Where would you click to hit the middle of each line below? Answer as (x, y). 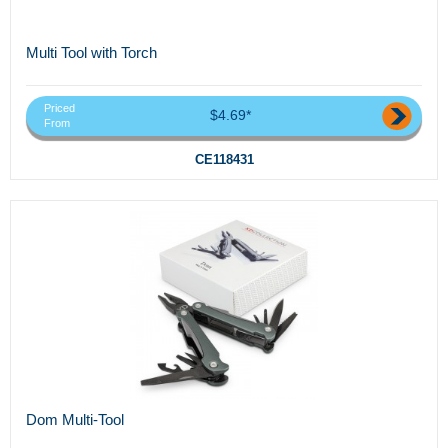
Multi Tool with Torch (91, 52)
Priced (59, 108)
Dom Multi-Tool (75, 420)
